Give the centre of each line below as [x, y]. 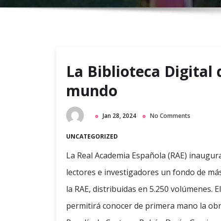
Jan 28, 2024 [119, 116]
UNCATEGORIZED [92, 137]
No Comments [170, 116]
